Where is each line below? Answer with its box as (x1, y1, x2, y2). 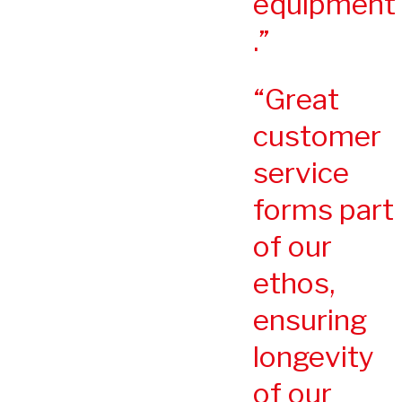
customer (253, 118, 381, 153)
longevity (253, 338, 374, 374)
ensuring (253, 301, 367, 337)
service (253, 154, 349, 190)
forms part (253, 191, 394, 227)
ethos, (253, 265, 335, 301)
